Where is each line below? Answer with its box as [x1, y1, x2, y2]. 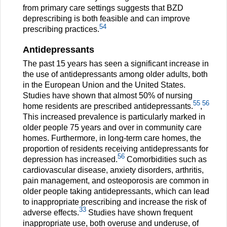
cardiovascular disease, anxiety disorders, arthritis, [23, 165, 204, 174]
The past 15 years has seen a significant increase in [23, 59, 209, 68]
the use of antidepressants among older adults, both [23, 69, 208, 79]
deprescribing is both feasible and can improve [23, 14, 190, 23]
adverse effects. [23, 208, 79, 217]
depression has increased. [23, 155, 118, 164]
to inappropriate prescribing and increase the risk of [23, 197, 206, 206]
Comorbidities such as [125, 155, 207, 164]
